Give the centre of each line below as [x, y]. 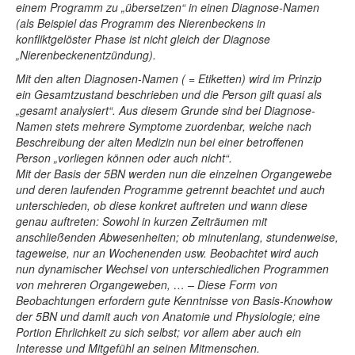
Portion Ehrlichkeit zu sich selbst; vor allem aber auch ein [158, 332]
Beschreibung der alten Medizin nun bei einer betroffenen [160, 142]
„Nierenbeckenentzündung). [86, 55]
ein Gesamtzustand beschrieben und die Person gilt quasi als [169, 95]
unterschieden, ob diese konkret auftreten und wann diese [162, 206]
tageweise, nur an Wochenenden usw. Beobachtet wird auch [167, 253]
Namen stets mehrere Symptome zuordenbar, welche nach [164, 126]
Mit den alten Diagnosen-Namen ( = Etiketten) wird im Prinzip [169, 79]
